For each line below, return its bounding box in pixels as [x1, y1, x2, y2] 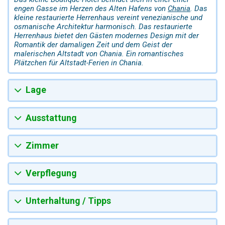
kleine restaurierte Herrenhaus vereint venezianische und [14, 13, 202, 23]
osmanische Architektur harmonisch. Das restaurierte [14, 22, 192, 32]
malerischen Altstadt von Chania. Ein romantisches [14, 49, 184, 59]
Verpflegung [26, 168, 77, 179]
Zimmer [26, 140, 59, 151]
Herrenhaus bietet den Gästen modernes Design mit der [14, 31, 199, 41]
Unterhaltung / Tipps [26, 195, 111, 206]
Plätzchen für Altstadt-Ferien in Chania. [14, 58, 144, 68]
